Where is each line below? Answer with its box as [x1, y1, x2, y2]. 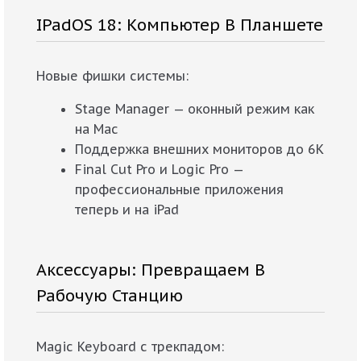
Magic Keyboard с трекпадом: [36, 338, 224, 355]
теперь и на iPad [75, 201, 179, 218]
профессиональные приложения [75, 181, 284, 197]
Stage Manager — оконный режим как [75, 101, 314, 117]
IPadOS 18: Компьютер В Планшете [36, 15, 323, 35]
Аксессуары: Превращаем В [36, 259, 265, 280]
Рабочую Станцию [36, 284, 183, 306]
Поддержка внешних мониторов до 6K [75, 141, 324, 157]
